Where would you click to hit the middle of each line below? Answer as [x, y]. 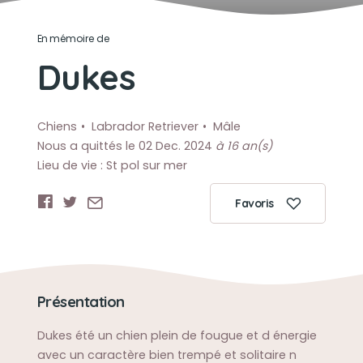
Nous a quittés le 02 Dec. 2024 [126, 146]
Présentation [81, 302]
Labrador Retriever [145, 126]
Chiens [57, 126]
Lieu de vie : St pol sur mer [112, 165]
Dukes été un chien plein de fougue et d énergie [177, 335]
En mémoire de [73, 38]
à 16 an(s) [243, 146]
